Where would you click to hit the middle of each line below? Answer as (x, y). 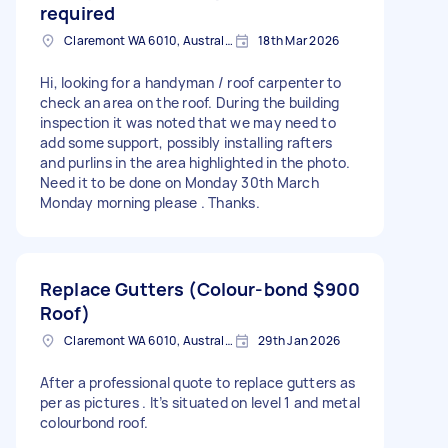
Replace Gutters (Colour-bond (174, 288)
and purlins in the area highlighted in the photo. (195, 162)
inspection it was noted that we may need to (188, 122)
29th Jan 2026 (299, 340)
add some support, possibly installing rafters (186, 142)
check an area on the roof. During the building (190, 102)
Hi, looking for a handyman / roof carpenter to (191, 82)
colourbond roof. (94, 422)
